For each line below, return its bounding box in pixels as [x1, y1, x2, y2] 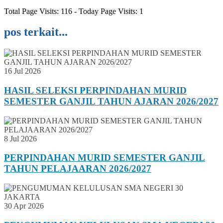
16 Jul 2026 [4, 67, 41, 76]
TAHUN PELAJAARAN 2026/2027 [4, 163, 151, 174]
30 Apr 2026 [4, 202, 44, 211]
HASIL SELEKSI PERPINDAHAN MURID [4, 85, 187, 96]
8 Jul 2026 [4, 134, 37, 143]
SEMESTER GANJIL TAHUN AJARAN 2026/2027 [4, 96, 219, 107]
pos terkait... [4, 25, 68, 39]
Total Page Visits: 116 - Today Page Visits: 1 [4, 6, 143, 15]
